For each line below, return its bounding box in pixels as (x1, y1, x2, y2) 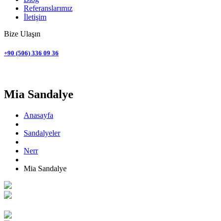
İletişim (24, 13, 46, 21)
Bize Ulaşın (4, 30, 40, 38)
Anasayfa (24, 110, 53, 119)
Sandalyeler (24, 128, 60, 137)
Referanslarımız (24, 4, 73, 12)
